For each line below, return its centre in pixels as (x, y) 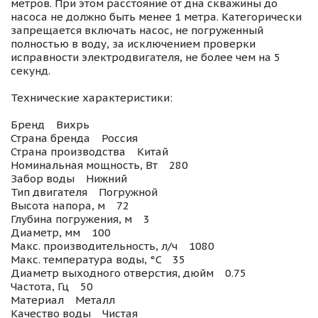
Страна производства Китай (89, 152)
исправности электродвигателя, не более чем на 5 (146, 57)
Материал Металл (63, 300)
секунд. (31, 71)
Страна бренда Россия (74, 138)
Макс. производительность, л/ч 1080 (113, 246)
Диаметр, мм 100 (61, 233)
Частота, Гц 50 (52, 287)
